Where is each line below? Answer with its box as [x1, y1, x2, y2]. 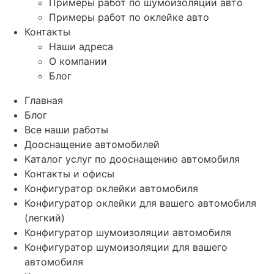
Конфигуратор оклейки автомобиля [24, 182, 198, 194]
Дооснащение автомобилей [24, 138, 160, 150]
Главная [24, 94, 63, 106]
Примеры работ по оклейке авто [49, 10, 209, 23]
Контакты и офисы [24, 167, 114, 180]
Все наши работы [24, 123, 108, 136]
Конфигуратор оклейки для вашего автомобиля [24, 196, 256, 209]
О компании [49, 54, 107, 67]
